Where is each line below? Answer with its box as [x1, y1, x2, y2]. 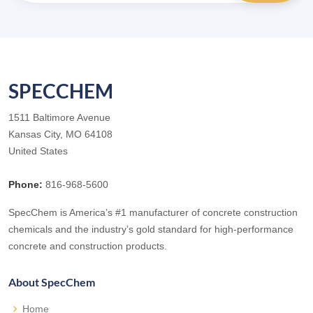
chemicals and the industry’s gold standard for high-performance [8, 224, 293, 235]
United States [8, 145, 68, 157]
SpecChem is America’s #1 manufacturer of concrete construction [8, 207, 298, 219]
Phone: [8, 179, 43, 191]
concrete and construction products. [8, 240, 167, 252]
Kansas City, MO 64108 [8, 129, 112, 140]
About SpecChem [8, 275, 95, 289]
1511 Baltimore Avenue [8, 112, 110, 124]
